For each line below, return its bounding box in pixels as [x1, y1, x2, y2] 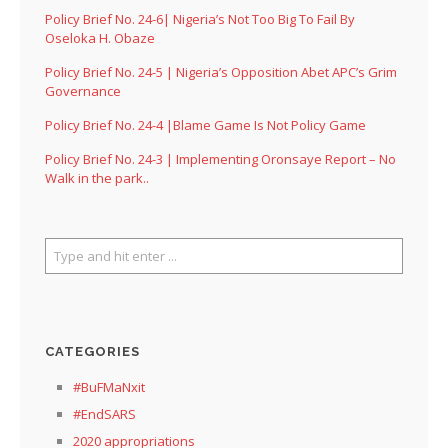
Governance [45, 81, 121, 100]
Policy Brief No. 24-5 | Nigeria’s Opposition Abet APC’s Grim [45, 62, 397, 81]
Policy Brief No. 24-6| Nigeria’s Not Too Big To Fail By [45, 9, 355, 28]
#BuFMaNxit [73, 377, 145, 396]
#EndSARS [73, 404, 136, 423]
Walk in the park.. [45, 168, 149, 187]
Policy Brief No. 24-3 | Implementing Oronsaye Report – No [45, 149, 396, 168]
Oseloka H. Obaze [45, 28, 155, 47]
